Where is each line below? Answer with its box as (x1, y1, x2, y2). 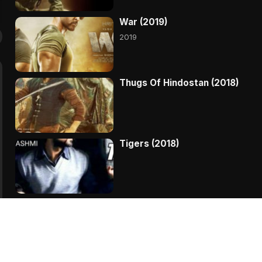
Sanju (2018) (119, 198, 174, 210)
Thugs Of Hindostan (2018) (119, 77, 239, 88)
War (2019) (119, 16, 168, 27)
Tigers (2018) (119, 137, 180, 149)
